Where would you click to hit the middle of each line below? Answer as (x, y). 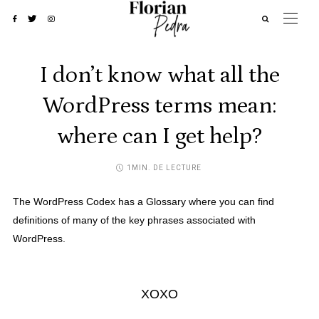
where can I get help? (159, 136)
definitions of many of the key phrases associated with (134, 220)
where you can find (230, 202)
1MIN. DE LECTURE (164, 168)
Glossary (166, 202)
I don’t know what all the (159, 75)
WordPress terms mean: (159, 106)
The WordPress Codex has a (79, 202)
